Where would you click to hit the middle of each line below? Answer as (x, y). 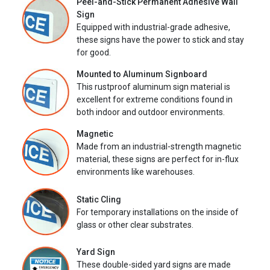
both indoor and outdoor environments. (151, 112)
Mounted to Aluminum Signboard (142, 74)
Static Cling (99, 199)
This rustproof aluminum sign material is (153, 87)
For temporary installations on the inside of (158, 212)
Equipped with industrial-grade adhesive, (153, 27)
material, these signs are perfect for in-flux (158, 159)
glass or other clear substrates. (135, 224)
